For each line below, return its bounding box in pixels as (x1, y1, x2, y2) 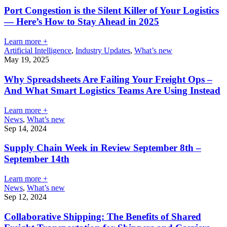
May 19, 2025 (4, 55, 49, 64)
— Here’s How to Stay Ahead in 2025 (4, 16, 159, 27)
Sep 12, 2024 (4, 193, 47, 201)
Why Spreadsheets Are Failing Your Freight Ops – (4, 73, 212, 85)
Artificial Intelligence (4, 46, 71, 55)
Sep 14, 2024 (4, 124, 47, 133)
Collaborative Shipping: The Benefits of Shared (4, 211, 201, 222)
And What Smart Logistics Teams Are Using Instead (4, 85, 220, 96)
